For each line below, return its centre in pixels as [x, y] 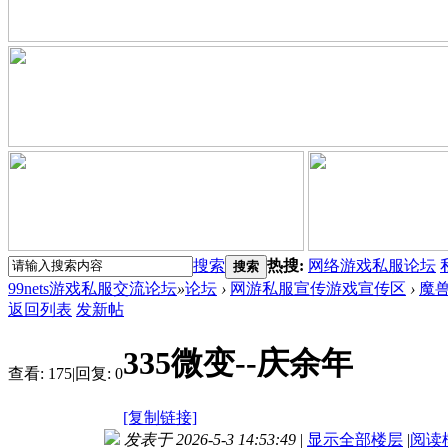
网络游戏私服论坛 [372, 265]
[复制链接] [160, 417]
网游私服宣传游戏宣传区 [318, 288]
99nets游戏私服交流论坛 [92, 288]
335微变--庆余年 [238, 363]
